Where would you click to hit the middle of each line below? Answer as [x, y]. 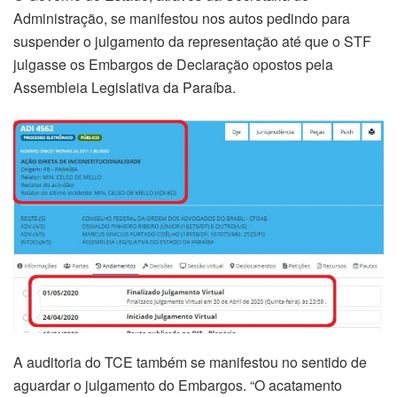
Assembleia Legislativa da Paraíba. [125, 87]
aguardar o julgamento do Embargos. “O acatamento [178, 385]
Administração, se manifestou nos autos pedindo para [182, 18]
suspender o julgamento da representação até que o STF [192, 41]
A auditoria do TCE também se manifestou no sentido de [190, 362]
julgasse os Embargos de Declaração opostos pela [173, 64]
